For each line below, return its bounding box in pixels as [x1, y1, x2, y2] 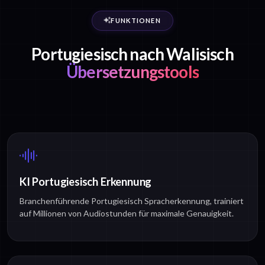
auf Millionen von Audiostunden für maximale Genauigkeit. [20, 208, 234, 219]
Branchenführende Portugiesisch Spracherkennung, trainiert [20, 196, 244, 206]
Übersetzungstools [66, 62, 199, 82]
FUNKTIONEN [111, 17, 161, 25]
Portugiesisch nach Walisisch [31, 44, 234, 64]
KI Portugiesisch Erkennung [20, 175, 152, 189]
